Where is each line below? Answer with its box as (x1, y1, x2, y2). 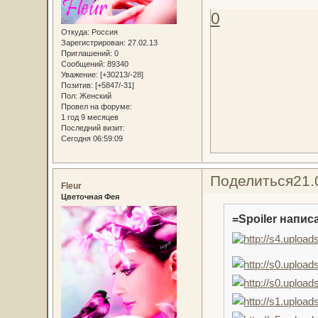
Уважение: (60, 70, 98, 79)
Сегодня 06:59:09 (60, 134, 123, 143)
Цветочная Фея (60, 192, 119, 202)
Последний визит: (60, 124, 125, 133)
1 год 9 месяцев (60, 113, 119, 122)
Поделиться (209, 172, 293, 190)
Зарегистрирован (60, 38, 124, 48)
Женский (77, 92, 111, 101)
